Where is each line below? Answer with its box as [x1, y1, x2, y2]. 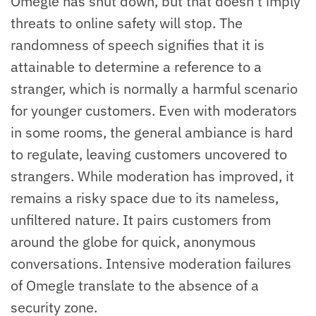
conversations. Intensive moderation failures [11, 253, 291, 273]
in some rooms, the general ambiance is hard [11, 122, 293, 142]
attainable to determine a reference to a [11, 56, 262, 76]
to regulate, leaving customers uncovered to [11, 144, 287, 164]
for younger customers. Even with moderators [11, 100, 297, 120]
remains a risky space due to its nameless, [11, 188, 279, 207]
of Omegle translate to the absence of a [11, 275, 259, 295]
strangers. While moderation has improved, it [11, 166, 294, 186]
